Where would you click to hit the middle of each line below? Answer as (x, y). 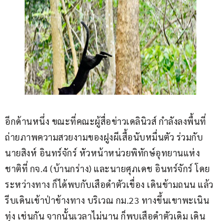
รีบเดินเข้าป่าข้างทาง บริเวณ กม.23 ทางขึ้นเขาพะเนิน (107, 200)
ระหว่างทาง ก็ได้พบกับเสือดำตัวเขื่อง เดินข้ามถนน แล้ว (109, 184)
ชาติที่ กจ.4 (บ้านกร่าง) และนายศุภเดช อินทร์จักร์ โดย (108, 169)
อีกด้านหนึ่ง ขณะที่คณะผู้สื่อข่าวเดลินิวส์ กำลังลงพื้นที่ (106, 121)
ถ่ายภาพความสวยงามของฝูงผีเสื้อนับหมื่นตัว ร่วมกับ (105, 137)
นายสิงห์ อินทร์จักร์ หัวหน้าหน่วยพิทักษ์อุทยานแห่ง (102, 153)
